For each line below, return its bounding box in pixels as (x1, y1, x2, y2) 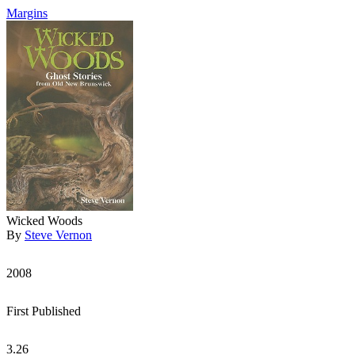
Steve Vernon (25, 228, 92, 242)
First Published (6, 304, 81, 318)
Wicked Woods (6, 214, 82, 227)
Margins (6, 6, 48, 20)
